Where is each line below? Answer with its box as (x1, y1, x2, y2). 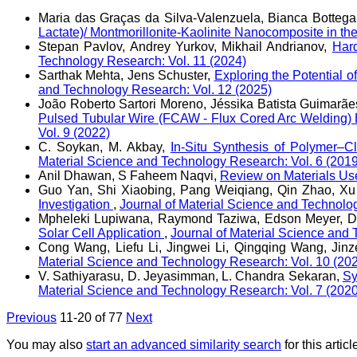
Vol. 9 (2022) (38, 125, 110, 139)
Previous (6, 310, 57, 324)
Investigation (38, 197, 113, 211)
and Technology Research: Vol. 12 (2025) (38, 82, 272, 96)
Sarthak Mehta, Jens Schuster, (38, 68, 214, 82)
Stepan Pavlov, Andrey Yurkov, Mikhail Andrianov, (38, 39, 332, 53)
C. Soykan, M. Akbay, (38, 139, 171, 154)
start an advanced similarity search (86, 337, 281, 351)
